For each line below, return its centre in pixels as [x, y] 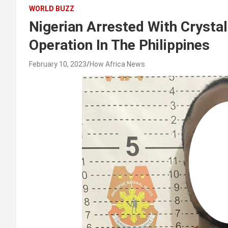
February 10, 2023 [58, 64]
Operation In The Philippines [119, 45]
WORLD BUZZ [52, 9]
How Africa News [117, 64]
